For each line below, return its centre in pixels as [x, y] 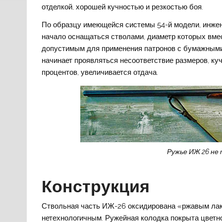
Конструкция [96, 186]
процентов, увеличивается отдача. [100, 72]
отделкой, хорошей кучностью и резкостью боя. [123, 7]
